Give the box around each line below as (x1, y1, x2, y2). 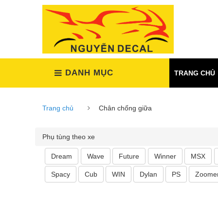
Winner (154, 152, 176, 161)
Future (119, 152, 140, 161)
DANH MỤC (65, 68, 113, 78)
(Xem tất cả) (116, 68, 154, 76)
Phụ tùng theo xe (42, 133, 95, 141)
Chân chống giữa (99, 104, 152, 112)
